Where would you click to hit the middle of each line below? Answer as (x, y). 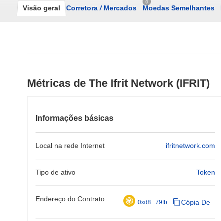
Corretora (83, 8)
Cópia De (196, 202)
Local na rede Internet (70, 146)
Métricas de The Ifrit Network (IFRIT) (118, 83)
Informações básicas (74, 118)
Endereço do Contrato (70, 199)
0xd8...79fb (152, 202)
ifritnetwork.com (190, 146)
